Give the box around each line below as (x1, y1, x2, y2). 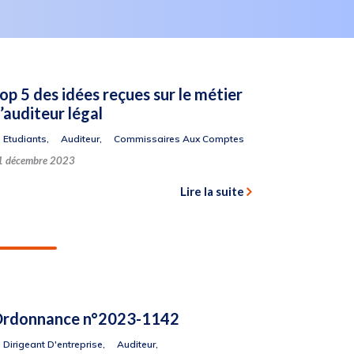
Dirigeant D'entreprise (2, 338, 103, 350)
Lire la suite (180, 184, 244, 198)
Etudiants (2, 133, 47, 145)
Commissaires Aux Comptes (113, 133, 244, 145)
